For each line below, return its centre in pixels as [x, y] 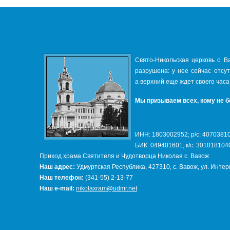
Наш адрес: [57, 167]
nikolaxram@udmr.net [107, 188]
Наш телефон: [62, 178]
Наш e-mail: [57, 188]
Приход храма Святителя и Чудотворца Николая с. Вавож [124, 156]
